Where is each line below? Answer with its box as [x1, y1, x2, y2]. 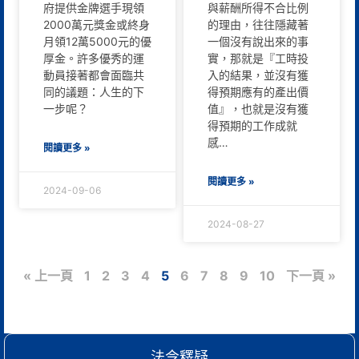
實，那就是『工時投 [208, 50, 309, 65]
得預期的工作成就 [208, 118, 297, 132]
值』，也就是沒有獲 [208, 101, 309, 115]
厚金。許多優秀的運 [43, 50, 144, 65]
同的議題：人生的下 [43, 84, 144, 99]
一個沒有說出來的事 [208, 34, 309, 48]
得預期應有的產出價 [208, 84, 309, 99]
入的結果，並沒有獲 [208, 67, 309, 82]
